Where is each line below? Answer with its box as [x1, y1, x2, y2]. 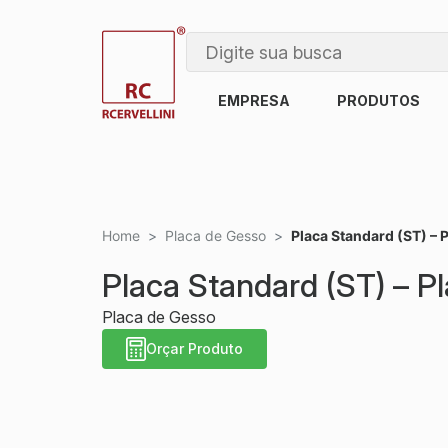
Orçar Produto [146, 340, 243, 358]
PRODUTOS [337, 92, 421, 109]
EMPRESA [217, 92, 290, 109]
